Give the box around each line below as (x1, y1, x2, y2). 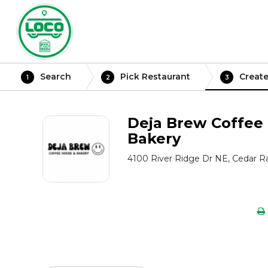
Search (40, 71, 71, 82)
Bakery (127, 130, 181, 147)
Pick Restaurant (120, 71, 190, 82)
